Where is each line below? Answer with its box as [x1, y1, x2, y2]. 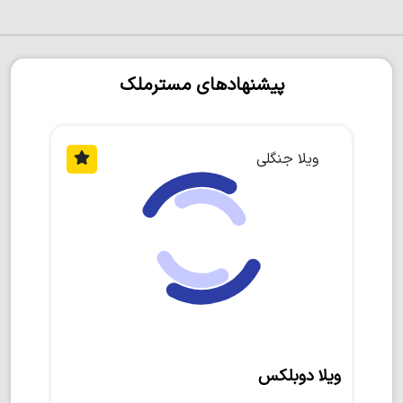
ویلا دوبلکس [258, 364, 341, 389]
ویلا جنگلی [256, 148, 319, 170]
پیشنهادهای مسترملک [119, 72, 284, 99]
